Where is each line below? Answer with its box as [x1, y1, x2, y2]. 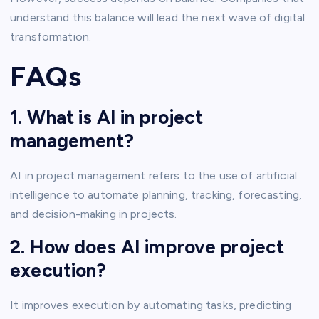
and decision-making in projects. [10, 206, 177, 221]
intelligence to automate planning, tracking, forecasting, [10, 187, 303, 202]
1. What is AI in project [10, 106, 204, 130]
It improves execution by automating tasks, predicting [10, 298, 292, 313]
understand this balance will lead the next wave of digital [10, 11, 305, 25]
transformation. [10, 30, 92, 44]
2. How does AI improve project [10, 236, 285, 259]
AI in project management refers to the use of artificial [10, 168, 297, 182]
